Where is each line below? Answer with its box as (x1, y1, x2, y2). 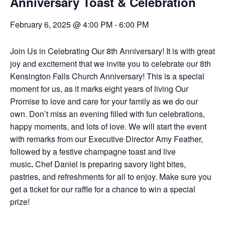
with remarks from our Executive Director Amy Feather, (10, 133, 203, 145)
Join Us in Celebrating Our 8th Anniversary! (10, 45, 166, 57)
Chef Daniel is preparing (35, 158, 122, 170)
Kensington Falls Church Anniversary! (10, 70, 145, 82)
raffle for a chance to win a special (73, 183, 195, 195)
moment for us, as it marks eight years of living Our (10, 83, 188, 94)
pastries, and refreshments (10, 171, 104, 182)
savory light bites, (124, 158, 186, 170)
